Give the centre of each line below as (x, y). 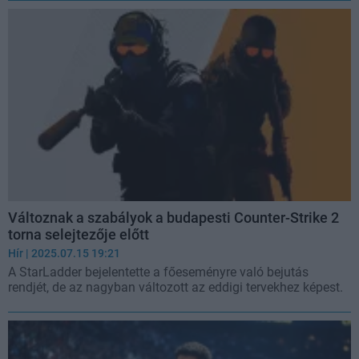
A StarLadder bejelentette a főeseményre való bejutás (158, 272)
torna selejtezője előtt (79, 235)
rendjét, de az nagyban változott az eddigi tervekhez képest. (175, 288)
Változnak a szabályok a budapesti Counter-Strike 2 (173, 218)
